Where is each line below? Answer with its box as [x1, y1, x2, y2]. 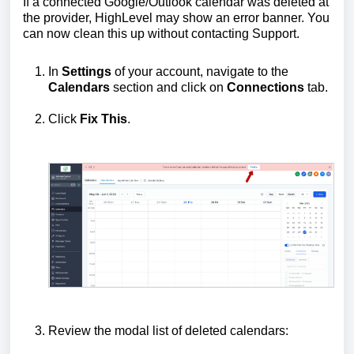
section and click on [113, 81, 227, 95]
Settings [62, 65, 115, 79]
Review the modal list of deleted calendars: [48, 324, 288, 338]
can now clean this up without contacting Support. [23, 27, 299, 41]
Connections [227, 81, 307, 95]
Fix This [80, 112, 127, 126]
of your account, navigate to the [115, 65, 288, 79]
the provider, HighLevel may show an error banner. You [23, 11, 330, 25]
